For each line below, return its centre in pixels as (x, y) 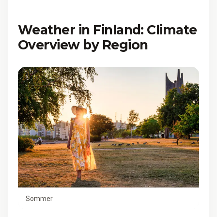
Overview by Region (83, 45)
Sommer (39, 198)
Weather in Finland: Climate (108, 30)
